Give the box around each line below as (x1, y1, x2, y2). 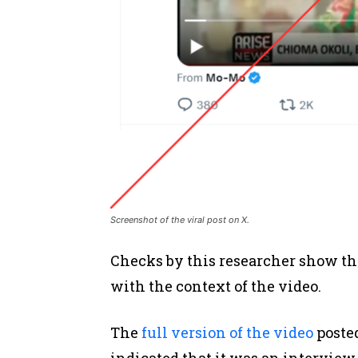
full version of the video (141, 322, 313, 342)
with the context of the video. (110, 276, 324, 296)
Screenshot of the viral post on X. (110, 213, 249, 225)
